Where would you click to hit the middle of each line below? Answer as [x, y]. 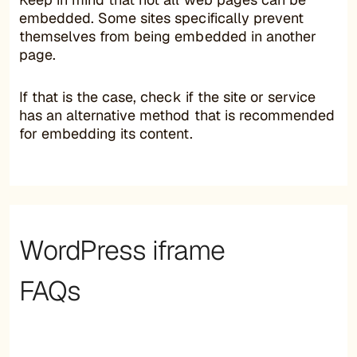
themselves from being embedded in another [168, 36]
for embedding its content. [106, 133]
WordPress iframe [122, 250]
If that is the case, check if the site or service [167, 96]
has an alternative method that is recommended [177, 115]
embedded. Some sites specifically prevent [161, 18]
